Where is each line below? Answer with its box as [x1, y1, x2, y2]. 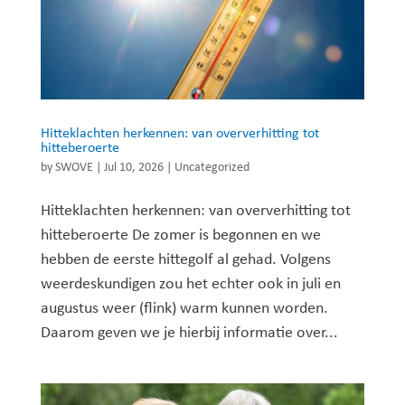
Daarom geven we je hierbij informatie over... [40, 324, 338, 342]
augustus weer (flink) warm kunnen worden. [40, 299, 328, 317]
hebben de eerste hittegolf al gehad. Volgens [40, 250, 331, 268]
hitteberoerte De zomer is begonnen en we [40, 226, 321, 244]
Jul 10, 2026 [103, 160, 164, 174]
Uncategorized [174, 160, 250, 174]
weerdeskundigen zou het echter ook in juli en [40, 275, 341, 293]
